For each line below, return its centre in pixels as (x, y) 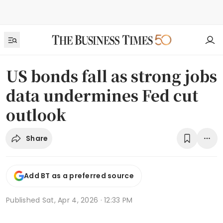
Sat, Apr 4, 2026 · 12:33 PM (87, 200)
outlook (36, 114)
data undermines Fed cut (102, 95)
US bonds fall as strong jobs (111, 76)
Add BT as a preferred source (79, 176)
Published (24, 200)
